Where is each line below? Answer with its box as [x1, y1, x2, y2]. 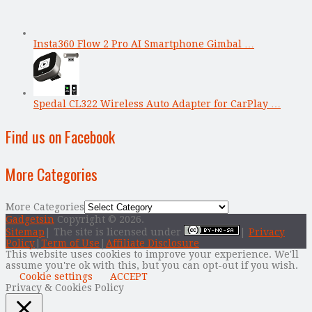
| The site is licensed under [45, 226, 184, 237]
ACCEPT [110, 270, 148, 282]
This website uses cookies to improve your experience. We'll [6, 248, 299, 260]
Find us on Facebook [6, 125, 115, 148]
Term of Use [41, 237, 100, 249]
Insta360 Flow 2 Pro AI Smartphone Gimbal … [33, 38, 254, 49]
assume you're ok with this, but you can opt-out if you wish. [6, 259, 298, 271]
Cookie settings [19, 270, 93, 282]
